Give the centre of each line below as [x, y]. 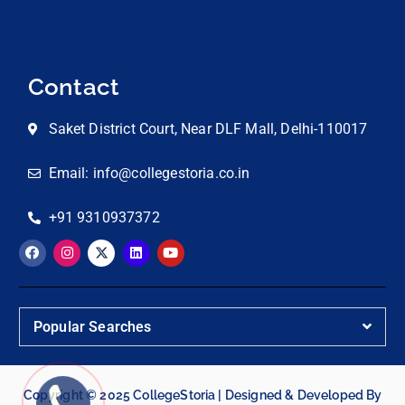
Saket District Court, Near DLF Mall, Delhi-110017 [208, 128]
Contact [74, 86]
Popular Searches [93, 327]
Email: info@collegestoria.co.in [149, 173]
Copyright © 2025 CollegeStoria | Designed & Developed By [202, 395]
